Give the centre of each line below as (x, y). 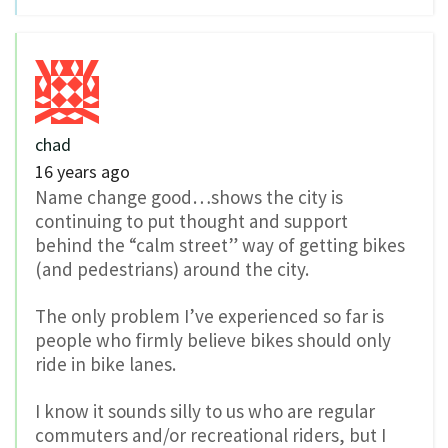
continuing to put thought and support (191, 221)
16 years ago (82, 172)
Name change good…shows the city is (189, 197)
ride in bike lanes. (105, 363)
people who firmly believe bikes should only (213, 339)
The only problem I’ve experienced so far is (209, 315)
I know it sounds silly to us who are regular (205, 410)
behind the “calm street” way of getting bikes (220, 245)
